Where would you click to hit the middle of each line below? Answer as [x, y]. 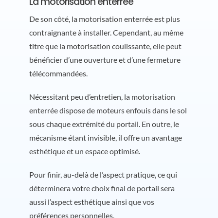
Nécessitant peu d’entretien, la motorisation [102, 96]
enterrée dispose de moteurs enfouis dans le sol [108, 110]
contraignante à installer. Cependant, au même [106, 32]
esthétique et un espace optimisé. [84, 151]
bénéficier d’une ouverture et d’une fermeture [105, 59]
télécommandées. [58, 73]
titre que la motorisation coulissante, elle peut [105, 46]
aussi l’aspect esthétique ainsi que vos [91, 201]
